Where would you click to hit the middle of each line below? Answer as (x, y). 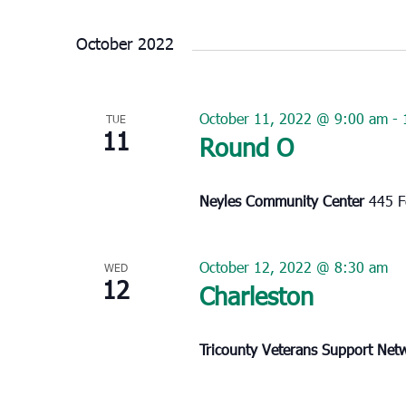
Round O (246, 146)
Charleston (256, 295)
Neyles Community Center (284, 200)
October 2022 (125, 43)
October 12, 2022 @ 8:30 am (293, 266)
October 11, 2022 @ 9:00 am (293, 118)
